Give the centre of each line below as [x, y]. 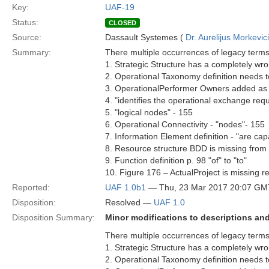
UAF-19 [120, 7]
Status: [25, 22]
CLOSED [122, 23]
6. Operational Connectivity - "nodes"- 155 [185, 124]
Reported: [31, 187]
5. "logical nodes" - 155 [149, 112]
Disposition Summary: [53, 217]
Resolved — [129, 202]
